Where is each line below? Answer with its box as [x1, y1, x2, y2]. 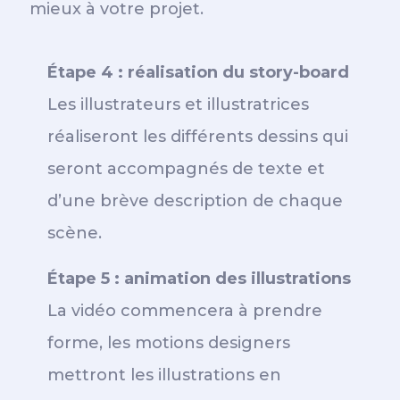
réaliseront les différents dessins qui [47, 127, 348, 146]
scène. [47, 223, 102, 243]
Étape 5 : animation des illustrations [47, 269, 351, 288]
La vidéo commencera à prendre [47, 301, 322, 321]
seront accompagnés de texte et [47, 159, 325, 179]
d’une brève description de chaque [47, 191, 343, 211]
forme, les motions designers [47, 333, 290, 353]
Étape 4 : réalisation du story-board [47, 62, 349, 82]
